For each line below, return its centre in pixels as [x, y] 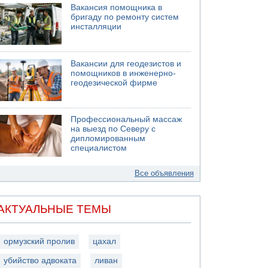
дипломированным [108, 138]
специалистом [99, 148]
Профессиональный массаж [127, 119]
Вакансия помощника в [117, 7]
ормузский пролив [39, 241]
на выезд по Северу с [113, 129]
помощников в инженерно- [124, 73]
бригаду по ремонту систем [125, 17]
